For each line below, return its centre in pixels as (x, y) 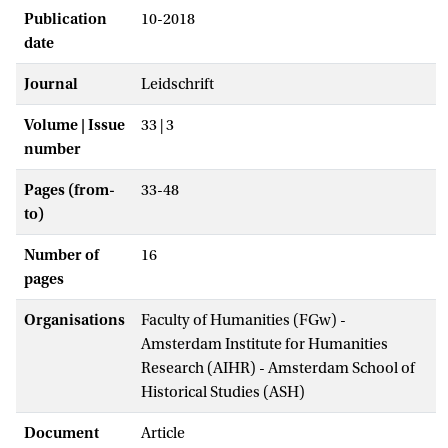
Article (163, 432)
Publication (65, 18)
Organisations (74, 319)
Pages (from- (69, 189)
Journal (51, 83)
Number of (61, 254)
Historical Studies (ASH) (223, 391)
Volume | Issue (74, 124)
